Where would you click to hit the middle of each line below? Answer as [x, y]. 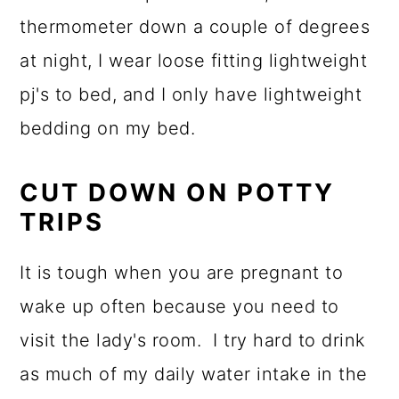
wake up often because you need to [179, 307]
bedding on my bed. [108, 129]
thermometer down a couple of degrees [195, 27]
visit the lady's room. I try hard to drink [193, 341]
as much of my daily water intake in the [194, 375]
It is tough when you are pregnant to [182, 273]
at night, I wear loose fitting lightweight [194, 61]
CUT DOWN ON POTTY [178, 193]
